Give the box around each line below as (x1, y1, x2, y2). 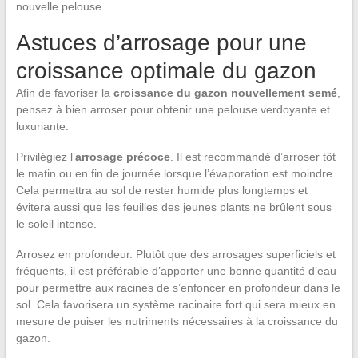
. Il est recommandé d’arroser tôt (169, 149, 336, 163)
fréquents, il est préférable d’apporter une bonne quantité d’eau (15, 264, 336, 277)
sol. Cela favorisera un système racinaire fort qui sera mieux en (15, 297, 336, 311)
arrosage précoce (74, 149, 170, 163)
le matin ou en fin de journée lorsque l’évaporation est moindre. (15, 166, 336, 180)
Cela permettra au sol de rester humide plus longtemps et (15, 183, 308, 197)
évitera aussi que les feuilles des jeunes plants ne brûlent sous (15, 200, 332, 213)
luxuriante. (15, 119, 69, 133)
